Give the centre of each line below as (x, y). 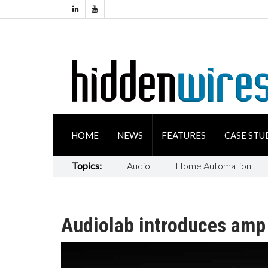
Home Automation (213, 165)
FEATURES (183, 135)
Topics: (86, 165)
